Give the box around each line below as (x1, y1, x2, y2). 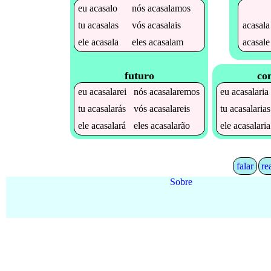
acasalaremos (149, 87, 200, 97)
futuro (124, 70, 154, 82)
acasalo (90, 2, 118, 13)
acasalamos (148, 2, 191, 13)
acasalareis (149, 103, 191, 114)
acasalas (88, 19, 119, 30)
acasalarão (151, 120, 191, 131)
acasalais (148, 19, 181, 30)
